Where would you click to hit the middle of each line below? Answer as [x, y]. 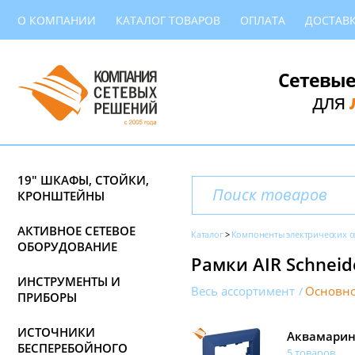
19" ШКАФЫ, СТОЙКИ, [83, 180]
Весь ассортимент [243, 291]
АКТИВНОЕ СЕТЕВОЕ [76, 231]
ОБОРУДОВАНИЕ [67, 246]
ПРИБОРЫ [47, 297]
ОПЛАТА [263, 20]
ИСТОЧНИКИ [56, 332]
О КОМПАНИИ [57, 20]
